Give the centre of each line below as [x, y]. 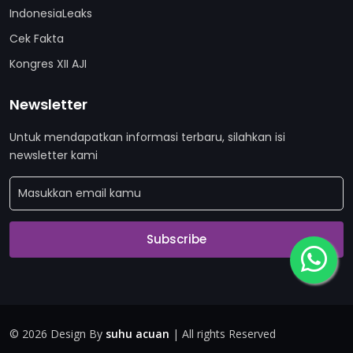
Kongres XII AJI [48, 64]
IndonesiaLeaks [51, 13]
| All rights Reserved [223, 334]
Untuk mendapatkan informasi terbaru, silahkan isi [147, 137]
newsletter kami [54, 155]
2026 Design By [64, 334]
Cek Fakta [37, 39]
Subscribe [176, 240]
